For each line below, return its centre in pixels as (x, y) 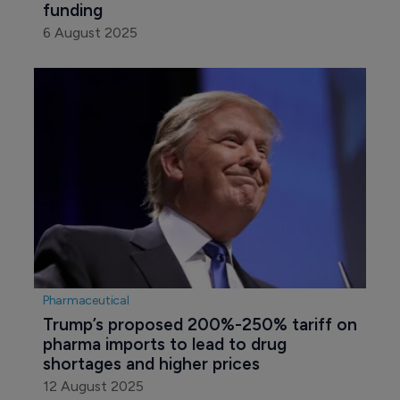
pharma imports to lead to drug (167, 345)
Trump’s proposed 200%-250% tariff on (202, 325)
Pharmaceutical (86, 301)
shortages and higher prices (151, 364)
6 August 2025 (90, 32)
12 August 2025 (93, 387)
